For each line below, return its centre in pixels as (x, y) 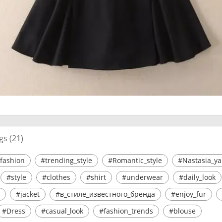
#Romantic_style (135, 160)
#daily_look (197, 177)
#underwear (142, 177)
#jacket (28, 194)
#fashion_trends (126, 211)
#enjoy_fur (189, 194)
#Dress (14, 211)
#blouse (182, 211)
